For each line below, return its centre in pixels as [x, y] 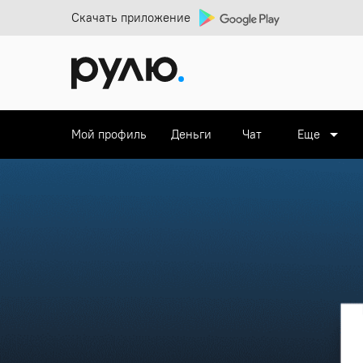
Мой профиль [109, 134]
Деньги [191, 134]
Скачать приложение [131, 17]
